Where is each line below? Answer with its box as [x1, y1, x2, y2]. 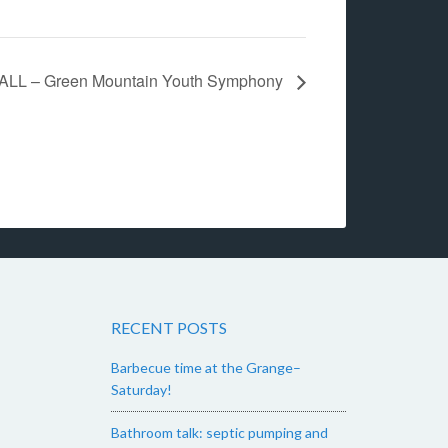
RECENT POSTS [111, 318, 227, 338]
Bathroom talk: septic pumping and [111, 424, 328, 442]
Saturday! [111, 381, 172, 399]
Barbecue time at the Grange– [111, 359, 301, 377]
